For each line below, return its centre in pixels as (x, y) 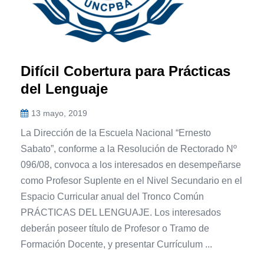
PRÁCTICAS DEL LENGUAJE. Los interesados (121, 213)
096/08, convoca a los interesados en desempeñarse (131, 165)
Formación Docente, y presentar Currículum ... (116, 245)
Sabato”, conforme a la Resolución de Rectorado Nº (129, 149)
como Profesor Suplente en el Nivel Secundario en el (131, 181)
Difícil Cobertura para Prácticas (126, 71)
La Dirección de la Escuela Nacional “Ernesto (116, 133)
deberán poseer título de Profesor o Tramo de (115, 229)
